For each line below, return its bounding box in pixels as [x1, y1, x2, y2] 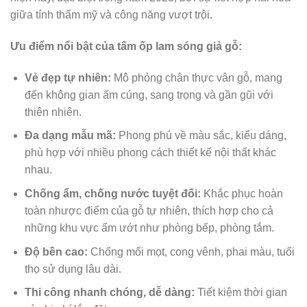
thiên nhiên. [24, 106, 82, 118]
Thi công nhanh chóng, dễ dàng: [24, 286, 195, 299]
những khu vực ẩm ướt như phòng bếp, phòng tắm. [24, 221, 274, 234]
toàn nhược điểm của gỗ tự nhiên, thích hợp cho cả [24, 204, 273, 217]
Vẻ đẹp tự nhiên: [24, 71, 111, 84]
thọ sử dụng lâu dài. [24, 262, 121, 275]
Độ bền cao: [24, 245, 88, 258]
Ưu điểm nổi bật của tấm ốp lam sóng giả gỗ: [10, 40, 242, 52]
